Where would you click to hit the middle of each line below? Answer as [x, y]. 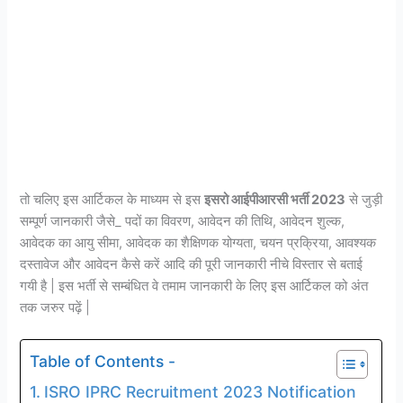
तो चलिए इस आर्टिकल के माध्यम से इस [112, 199]
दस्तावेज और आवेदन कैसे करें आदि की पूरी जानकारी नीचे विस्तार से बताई [192, 264]
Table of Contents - [103, 361]
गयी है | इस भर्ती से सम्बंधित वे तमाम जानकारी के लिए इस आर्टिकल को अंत [194, 286]
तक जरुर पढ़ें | [55, 307]
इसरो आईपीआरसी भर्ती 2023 [275, 199]
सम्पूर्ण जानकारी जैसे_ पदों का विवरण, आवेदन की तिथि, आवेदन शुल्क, [183, 221]
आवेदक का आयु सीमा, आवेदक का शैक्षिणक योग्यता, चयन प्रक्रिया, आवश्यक [198, 242]
